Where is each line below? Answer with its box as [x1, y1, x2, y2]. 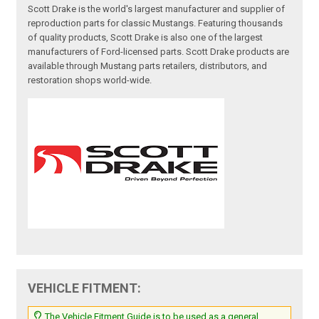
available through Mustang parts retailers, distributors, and [28, 61, 268, 72]
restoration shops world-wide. [28, 75, 152, 86]
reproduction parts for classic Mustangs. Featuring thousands [28, 18, 283, 29]
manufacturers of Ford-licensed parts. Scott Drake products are [28, 46, 290, 58]
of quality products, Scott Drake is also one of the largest [28, 32, 263, 43]
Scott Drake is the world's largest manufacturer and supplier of [28, 4, 286, 15]
